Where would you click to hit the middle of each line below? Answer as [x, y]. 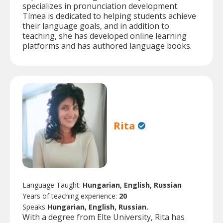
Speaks [35, 207]
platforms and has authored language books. [107, 46]
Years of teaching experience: [71, 196]
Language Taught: [53, 185]
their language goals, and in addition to [96, 26]
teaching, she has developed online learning [105, 36]
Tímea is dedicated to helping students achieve [109, 16]
